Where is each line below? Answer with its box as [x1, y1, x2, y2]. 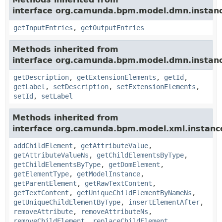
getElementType [13, 170, 69, 178]
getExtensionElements [77, 73, 156, 81]
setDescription [53, 83, 109, 91]
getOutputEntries [81, 24, 144, 32]
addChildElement [13, 142, 73, 150]
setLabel [41, 92, 73, 100]
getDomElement [109, 161, 160, 168]
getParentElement [13, 179, 77, 187]
